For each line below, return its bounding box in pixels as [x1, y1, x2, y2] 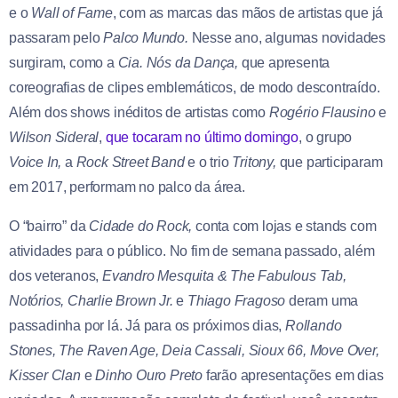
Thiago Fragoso [187, 293, 290, 309]
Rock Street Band [76, 155, 185, 171]
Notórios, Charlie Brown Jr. [9, 293, 177, 309]
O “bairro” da [9, 219, 90, 235]
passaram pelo [9, 30, 104, 46]
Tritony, [232, 155, 280, 171]
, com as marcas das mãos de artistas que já [112, 5, 384, 21]
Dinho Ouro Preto [95, 368, 206, 384]
